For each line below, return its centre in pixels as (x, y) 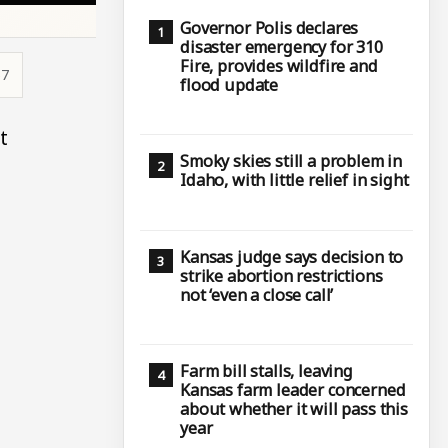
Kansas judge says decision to (292, 256)
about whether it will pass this (294, 408)
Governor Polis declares (269, 27)
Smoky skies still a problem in (291, 161)
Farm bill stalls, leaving (266, 370)
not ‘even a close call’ (257, 294)
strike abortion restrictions (281, 275)
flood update (229, 84)
